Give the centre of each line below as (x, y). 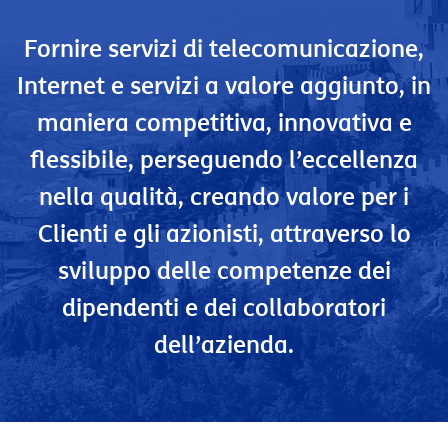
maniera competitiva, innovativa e (224, 122)
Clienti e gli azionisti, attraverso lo (224, 233)
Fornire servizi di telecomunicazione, (224, 48)
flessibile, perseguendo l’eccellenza (224, 159)
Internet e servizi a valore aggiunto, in (224, 85)
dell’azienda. (224, 344)
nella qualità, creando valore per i (224, 196)
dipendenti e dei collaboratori (224, 307)
